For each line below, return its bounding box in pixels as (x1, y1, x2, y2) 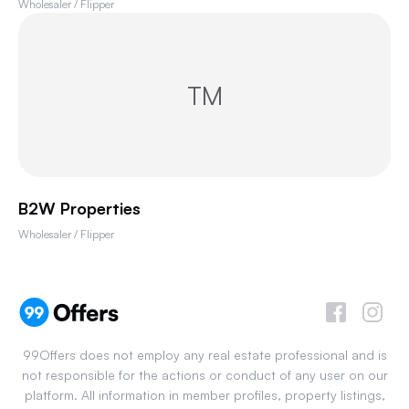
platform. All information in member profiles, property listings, (24, 387, 385, 403)
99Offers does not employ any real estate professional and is (22, 347, 387, 362)
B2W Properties (18, 198, 141, 218)
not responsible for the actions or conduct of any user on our (21, 367, 388, 383)
